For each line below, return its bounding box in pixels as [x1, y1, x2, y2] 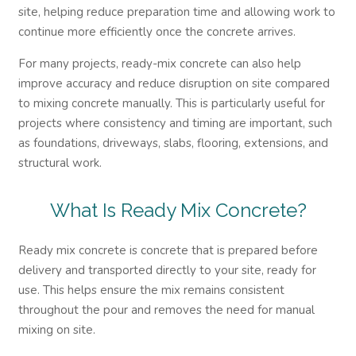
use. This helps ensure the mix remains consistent [17, 282, 284, 298]
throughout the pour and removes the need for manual [17, 302, 315, 318]
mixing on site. [17, 322, 95, 338]
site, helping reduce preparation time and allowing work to [17, 3, 335, 20]
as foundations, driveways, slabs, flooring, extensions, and [17, 134, 328, 151]
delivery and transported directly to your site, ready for [17, 262, 316, 278]
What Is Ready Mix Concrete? [49, 198, 307, 222]
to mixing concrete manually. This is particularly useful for [17, 95, 325, 111]
